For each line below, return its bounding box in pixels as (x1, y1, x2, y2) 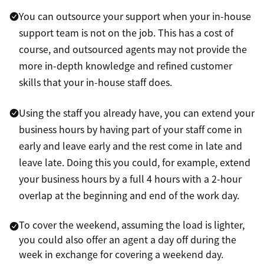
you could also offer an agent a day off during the (19, 232, 236, 247)
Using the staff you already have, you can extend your (19, 105, 255, 120)
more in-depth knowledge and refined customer (19, 58, 232, 73)
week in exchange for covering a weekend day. (19, 247, 223, 262)
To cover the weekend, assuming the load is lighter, (19, 217, 245, 232)
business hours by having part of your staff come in (19, 122, 242, 137)
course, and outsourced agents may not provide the (19, 42, 247, 57)
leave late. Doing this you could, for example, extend (19, 155, 250, 170)
